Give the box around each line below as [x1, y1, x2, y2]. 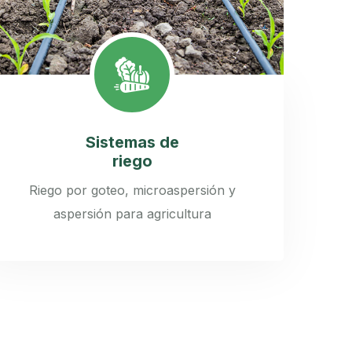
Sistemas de [85, 133, 179, 152]
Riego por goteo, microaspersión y [28, 182, 236, 199]
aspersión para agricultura [53, 206, 211, 222]
